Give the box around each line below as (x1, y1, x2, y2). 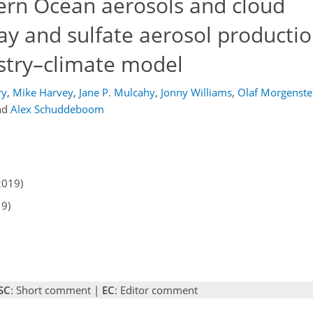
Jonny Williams (160, 85, 232, 99)
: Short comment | (10, 283, 102, 297)
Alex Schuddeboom (10, 102, 104, 116)
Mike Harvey (12, 85, 73, 99)
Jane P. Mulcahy (78, 85, 155, 99)
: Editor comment (115, 283, 198, 297)
